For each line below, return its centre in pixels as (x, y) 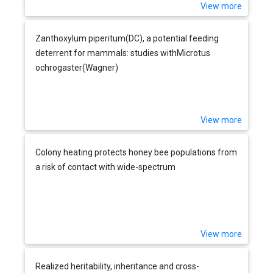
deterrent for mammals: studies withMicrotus (123, 53)
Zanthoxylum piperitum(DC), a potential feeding (127, 38)
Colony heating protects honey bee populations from (136, 152)
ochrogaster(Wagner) (77, 67)
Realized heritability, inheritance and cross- (118, 266)
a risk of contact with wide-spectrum (106, 167)
